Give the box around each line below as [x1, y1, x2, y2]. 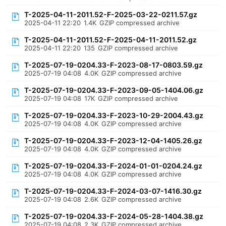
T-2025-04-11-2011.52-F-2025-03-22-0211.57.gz [24, 10, 198, 19]
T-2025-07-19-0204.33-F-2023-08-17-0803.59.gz [24, 61, 203, 69]
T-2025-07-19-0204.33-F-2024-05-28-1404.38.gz [24, 212, 204, 220]
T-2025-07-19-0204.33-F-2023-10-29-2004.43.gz [24, 111, 204, 120]
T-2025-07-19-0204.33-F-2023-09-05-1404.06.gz [24, 86, 204, 94]
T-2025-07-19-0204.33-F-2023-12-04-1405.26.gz [24, 136, 203, 145]
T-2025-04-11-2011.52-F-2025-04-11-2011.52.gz [24, 35, 197, 44]
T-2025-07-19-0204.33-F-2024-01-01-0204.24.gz [24, 161, 203, 170]
